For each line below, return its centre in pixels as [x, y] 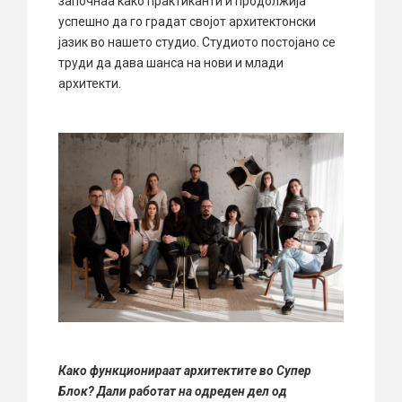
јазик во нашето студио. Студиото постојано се [197, 42]
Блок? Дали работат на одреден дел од [173, 392]
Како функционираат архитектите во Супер [185, 371]
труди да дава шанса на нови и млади [171, 62]
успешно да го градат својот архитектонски [187, 21]
